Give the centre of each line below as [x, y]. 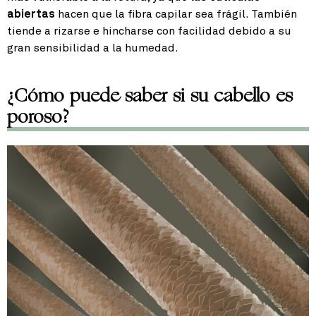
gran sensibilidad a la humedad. [93, 48]
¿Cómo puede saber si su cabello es [150, 96]
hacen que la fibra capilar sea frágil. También [176, 14]
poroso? [38, 117]
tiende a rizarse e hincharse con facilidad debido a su [149, 31]
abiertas [31, 14]
